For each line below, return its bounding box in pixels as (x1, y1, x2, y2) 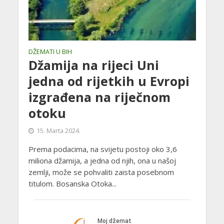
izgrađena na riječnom (28, 88, 170, 105)
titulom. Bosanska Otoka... (28, 178, 116, 188)
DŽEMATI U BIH (28, 47, 72, 56)
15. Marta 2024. (36, 126, 80, 135)
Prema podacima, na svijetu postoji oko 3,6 (28, 143, 177, 154)
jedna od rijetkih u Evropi (28, 72, 189, 89)
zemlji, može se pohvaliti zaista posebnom (28, 166, 174, 177)
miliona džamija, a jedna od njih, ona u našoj (28, 155, 176, 165)
